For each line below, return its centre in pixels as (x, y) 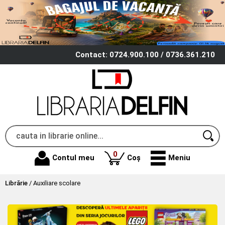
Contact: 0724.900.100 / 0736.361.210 (145, 54)
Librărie (16, 183)
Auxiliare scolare (57, 183)
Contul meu (73, 158)
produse (132, 153)
